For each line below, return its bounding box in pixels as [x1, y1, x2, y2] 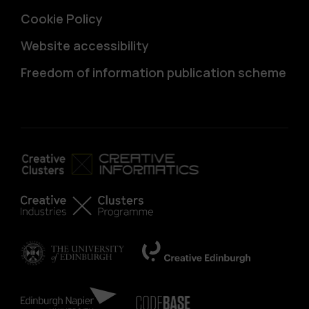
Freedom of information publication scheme [21, 64, 286, 81]
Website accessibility [21, 37, 149, 54]
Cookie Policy [21, 10, 103, 28]
